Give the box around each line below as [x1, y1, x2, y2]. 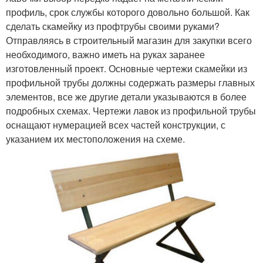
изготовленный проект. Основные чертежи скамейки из [6, 61, 247, 75]
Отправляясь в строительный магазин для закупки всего [6, 33, 252, 47]
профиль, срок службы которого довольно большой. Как [6, 5, 249, 19]
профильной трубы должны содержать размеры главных [6, 75, 255, 89]
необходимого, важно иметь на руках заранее [6, 47, 205, 61]
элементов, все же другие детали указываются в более [6, 89, 247, 103]
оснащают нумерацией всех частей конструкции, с [6, 117, 225, 131]
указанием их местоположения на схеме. [6, 131, 185, 146]
